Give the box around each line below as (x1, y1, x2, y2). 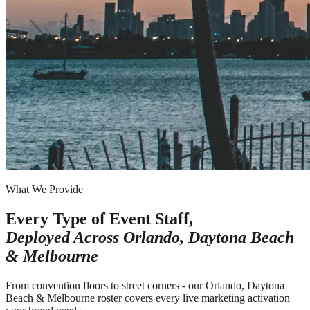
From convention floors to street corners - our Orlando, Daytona (6, 279, 284, 291)
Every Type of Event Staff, (6, 209, 193, 228)
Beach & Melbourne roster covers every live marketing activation (6, 291, 290, 304)
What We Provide (6, 183, 83, 195)
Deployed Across (6, 228, 123, 246)
